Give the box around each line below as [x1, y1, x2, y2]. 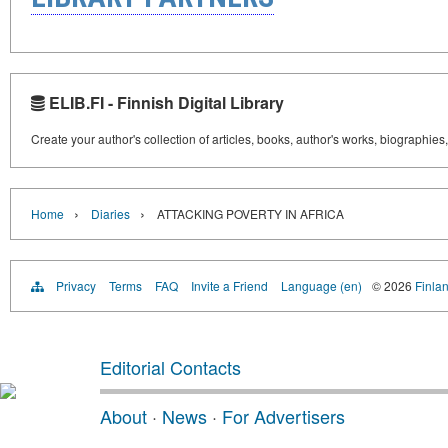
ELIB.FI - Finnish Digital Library [45, 91, 284, 115]
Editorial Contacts [100, 354, 241, 381]
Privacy [56, 277, 96, 295]
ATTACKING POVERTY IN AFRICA [157, 205, 344, 223]
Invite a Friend [191, 277, 268, 295]
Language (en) [281, 277, 362, 295]
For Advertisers [222, 403, 345, 430]
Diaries [91, 205, 130, 223]
